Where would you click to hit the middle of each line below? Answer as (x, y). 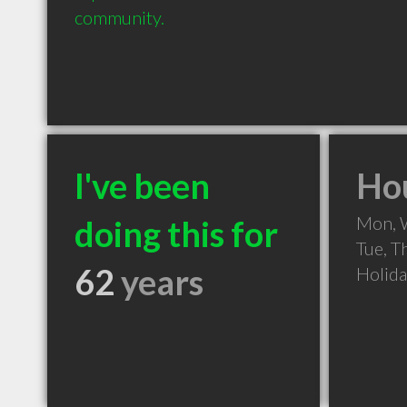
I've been (142, 185)
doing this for (176, 233)
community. (119, 17)
